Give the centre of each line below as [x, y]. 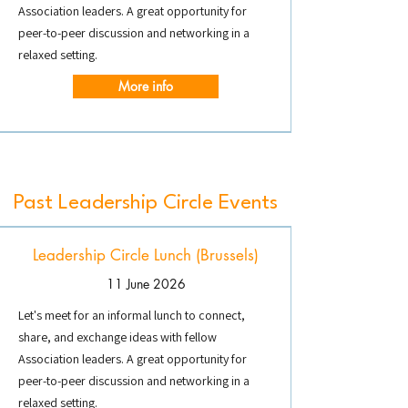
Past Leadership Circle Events [146, 203]
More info [146, 86]
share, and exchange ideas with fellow [117, 337]
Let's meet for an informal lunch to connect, [132, 315]
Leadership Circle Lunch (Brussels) [146, 255]
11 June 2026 [146, 284]
